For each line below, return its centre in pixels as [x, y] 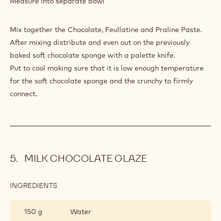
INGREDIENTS [34, 185]
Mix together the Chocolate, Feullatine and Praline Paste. [106, 29]
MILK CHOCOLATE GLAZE [84, 158]
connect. [24, 93]
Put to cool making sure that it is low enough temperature [107, 68]
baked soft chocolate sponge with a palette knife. [93, 55]
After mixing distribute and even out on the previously [100, 42]
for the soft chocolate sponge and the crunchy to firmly [101, 81]
